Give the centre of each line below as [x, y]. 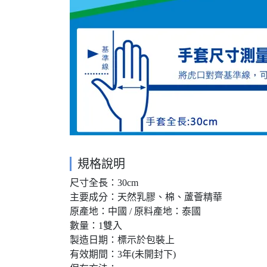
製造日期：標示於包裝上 [122, 240]
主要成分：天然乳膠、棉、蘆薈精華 [146, 197]
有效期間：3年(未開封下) [123, 254]
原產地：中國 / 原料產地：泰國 [135, 211]
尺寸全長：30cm [104, 183]
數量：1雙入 [96, 226]
